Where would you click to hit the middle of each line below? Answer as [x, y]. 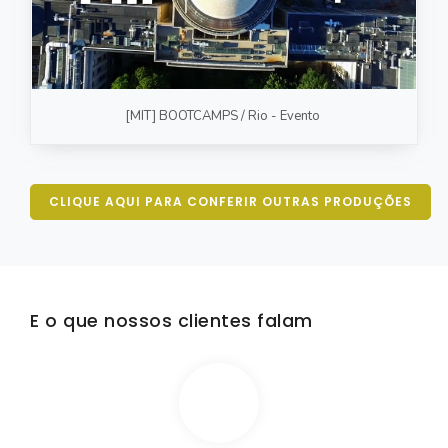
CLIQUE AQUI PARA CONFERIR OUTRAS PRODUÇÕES [230, 202]
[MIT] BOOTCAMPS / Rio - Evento [222, 116]
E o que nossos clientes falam [171, 321]
